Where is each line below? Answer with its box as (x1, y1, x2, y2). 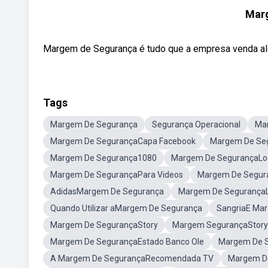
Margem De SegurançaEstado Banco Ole (50, 237, 204, 246)
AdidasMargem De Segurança (50, 187, 164, 196)
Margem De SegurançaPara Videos (50, 170, 183, 179)
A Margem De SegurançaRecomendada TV (50, 254, 214, 263)
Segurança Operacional (152, 120, 240, 129)
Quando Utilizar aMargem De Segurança (50, 203, 202, 213)
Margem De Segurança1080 (50, 153, 157, 163)
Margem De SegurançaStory (50, 220, 158, 230)
